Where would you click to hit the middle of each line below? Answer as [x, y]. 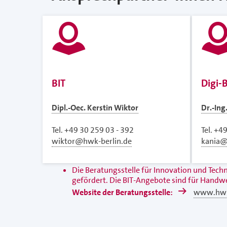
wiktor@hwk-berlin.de [92, 141]
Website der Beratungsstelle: [123, 193]
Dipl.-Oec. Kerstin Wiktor [95, 108]
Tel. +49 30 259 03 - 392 [93, 130]
